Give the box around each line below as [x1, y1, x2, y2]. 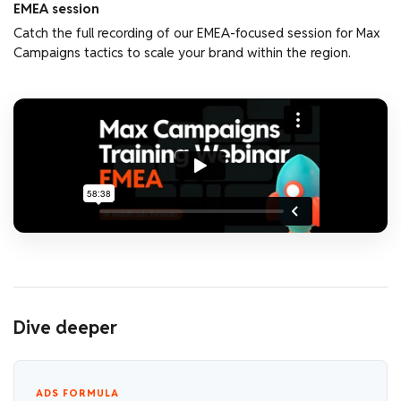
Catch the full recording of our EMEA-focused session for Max [13, 24, 380, 41]
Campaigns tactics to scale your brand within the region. [13, 44, 351, 61]
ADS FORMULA [36, 387, 119, 399]
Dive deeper [13, 316, 117, 339]
